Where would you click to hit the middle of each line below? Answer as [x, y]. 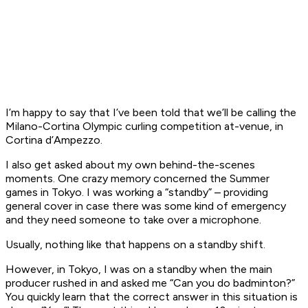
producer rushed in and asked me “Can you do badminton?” [150, 283]
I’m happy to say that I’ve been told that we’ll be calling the [151, 113]
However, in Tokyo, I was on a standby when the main [139, 269]
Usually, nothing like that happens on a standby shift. [135, 245]
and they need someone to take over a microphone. [133, 220]
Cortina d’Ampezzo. [54, 140]
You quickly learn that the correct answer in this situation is [152, 297]
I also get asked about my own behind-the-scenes [130, 165]
